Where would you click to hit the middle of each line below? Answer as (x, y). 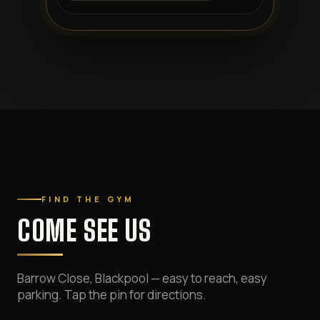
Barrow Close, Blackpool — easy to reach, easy (142, 278)
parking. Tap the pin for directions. (112, 295)
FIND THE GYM (88, 199)
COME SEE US (84, 231)
